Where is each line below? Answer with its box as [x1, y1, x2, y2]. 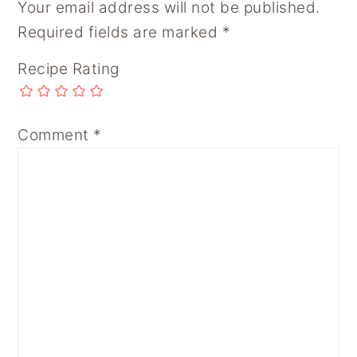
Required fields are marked [18, 22, 222, 41]
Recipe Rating [18, 59, 120, 78]
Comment [18, 125, 94, 144]
